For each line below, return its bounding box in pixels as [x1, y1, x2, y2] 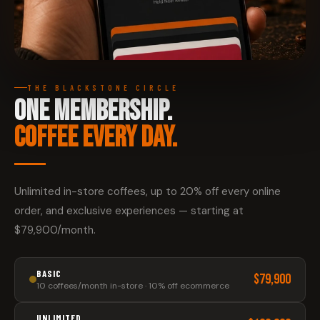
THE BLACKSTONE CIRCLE [27, 82, 179, 92]
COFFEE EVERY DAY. [14, 121, 177, 156]
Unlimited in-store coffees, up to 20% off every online [14, 184, 281, 199]
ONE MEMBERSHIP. [14, 94, 172, 129]
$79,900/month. [14, 223, 96, 238]
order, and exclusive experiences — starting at [14, 204, 244, 219]
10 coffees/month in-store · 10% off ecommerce [36, 279, 229, 291]
